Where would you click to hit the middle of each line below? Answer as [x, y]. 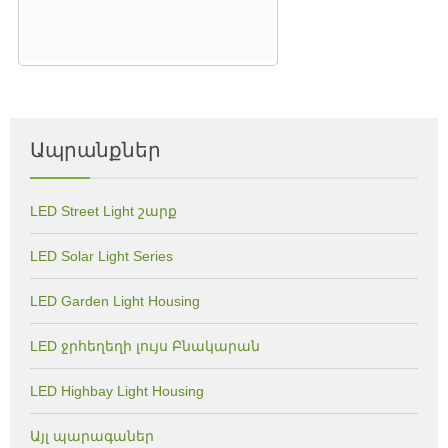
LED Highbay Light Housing [117, 390]
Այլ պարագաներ [92, 435]
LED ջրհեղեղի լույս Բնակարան [145, 345]
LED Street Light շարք [103, 210]
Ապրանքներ [95, 149]
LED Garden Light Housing [115, 300]
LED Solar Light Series [101, 255]
